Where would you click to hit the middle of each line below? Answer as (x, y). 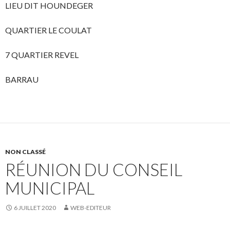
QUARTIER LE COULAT (49, 30)
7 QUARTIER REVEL (42, 55)
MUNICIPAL (50, 188)
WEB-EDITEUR (91, 208)
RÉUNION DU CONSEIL (94, 170)
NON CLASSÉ (25, 152)
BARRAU (22, 80)
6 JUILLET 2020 (35, 208)
